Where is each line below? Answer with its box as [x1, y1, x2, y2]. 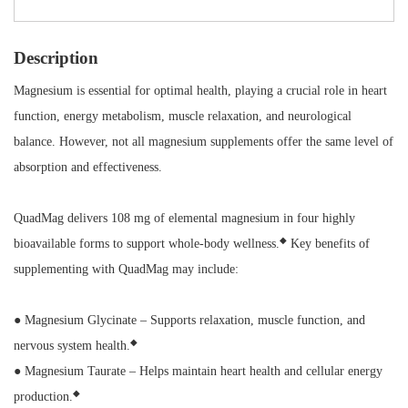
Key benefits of [287, 237, 370, 250]
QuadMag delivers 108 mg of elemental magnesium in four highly [14, 211, 355, 225]
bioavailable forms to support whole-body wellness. [14, 237, 280, 250]
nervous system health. [14, 339, 130, 352]
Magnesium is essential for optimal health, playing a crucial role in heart [14, 84, 387, 97]
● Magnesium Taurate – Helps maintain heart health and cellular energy [14, 364, 382, 378]
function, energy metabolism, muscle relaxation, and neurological [14, 109, 352, 123]
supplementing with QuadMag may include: [14, 262, 246, 276]
